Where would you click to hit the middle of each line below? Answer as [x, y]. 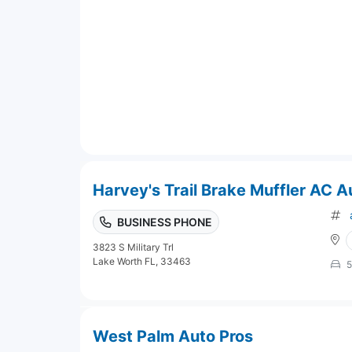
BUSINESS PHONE [165, 222]
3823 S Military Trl [133, 247]
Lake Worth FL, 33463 [142, 261]
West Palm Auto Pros [173, 336]
